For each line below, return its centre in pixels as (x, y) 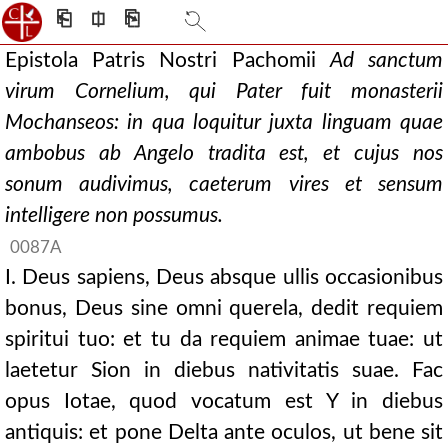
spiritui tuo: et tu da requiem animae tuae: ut (224, 339)
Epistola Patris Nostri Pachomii (167, 60)
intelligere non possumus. (114, 215)
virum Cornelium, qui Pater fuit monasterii (224, 91)
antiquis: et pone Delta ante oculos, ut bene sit (224, 432)
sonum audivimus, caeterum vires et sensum (224, 184)
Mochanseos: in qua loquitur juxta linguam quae (224, 122)
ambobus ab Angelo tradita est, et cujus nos (224, 153)
